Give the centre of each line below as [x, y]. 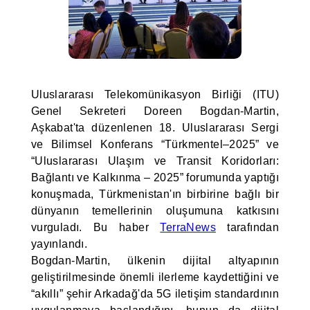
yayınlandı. [59, 244]
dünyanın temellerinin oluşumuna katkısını [155, 211]
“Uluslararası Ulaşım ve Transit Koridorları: [155, 161]
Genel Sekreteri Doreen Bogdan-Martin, [155, 111]
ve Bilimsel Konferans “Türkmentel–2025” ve [155, 144]
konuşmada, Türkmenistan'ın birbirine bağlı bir [155, 194]
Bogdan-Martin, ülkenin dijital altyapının [155, 261]
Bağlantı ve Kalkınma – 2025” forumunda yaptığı [155, 177]
